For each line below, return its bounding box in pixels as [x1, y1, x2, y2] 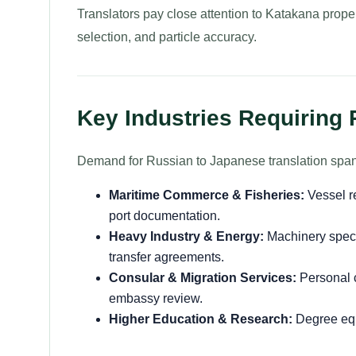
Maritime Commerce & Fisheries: [109, 188, 304, 202]
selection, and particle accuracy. [77, 30, 257, 44]
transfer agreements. [109, 250, 224, 264]
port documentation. [109, 209, 220, 222]
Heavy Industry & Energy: [109, 230, 264, 243]
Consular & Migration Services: [109, 271, 296, 284]
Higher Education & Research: [109, 312, 292, 326]
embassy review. [109, 292, 203, 305]
